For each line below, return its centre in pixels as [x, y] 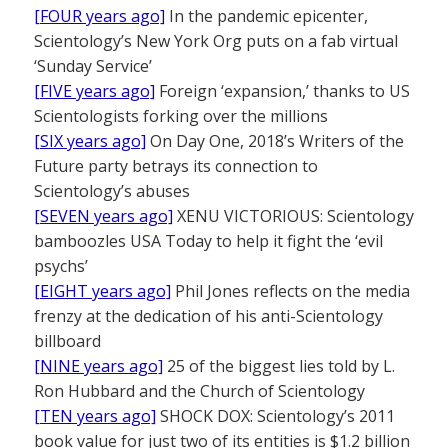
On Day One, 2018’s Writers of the [275, 141]
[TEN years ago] [95, 416]
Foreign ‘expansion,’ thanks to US [282, 91]
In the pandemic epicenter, [266, 16]
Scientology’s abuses [112, 191]
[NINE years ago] [98, 366]
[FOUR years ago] [99, 16]
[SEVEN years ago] [103, 216]
